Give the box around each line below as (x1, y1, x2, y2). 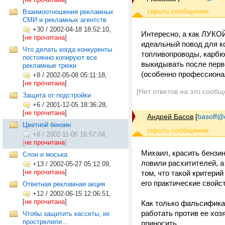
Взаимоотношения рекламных (23, 8, 114, 16)
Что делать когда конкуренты (23, 46, 112, 53)
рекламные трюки (23, 62, 76, 69)
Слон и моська (23, 151, 67, 158)
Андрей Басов (147, 113, 193, 121)
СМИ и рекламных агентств (23, 16, 106, 24)
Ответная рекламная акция (23, 180, 105, 188)
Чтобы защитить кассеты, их (23, 210, 110, 217)
